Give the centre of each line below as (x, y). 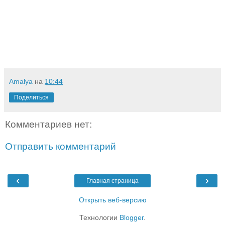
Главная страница (113, 181)
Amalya (21, 82)
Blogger (132, 218)
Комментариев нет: (48, 125)
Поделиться (31, 98)
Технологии (99, 218)
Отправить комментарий (61, 146)
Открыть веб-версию (113, 200)
